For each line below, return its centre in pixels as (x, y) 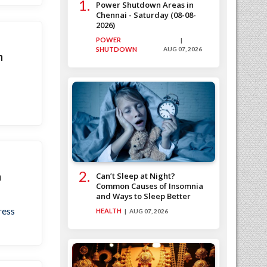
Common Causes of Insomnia (150, 186)
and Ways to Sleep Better (143, 196)
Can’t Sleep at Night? (136, 176)
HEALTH (109, 211)
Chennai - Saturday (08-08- (146, 15)
